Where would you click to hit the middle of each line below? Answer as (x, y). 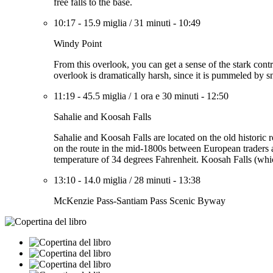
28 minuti (152, 180)
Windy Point (78, 44)
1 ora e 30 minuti (166, 96)
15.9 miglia (105, 23)
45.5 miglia (105, 96)
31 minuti (152, 23)
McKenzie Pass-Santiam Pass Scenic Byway (140, 201)
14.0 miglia (105, 180)
